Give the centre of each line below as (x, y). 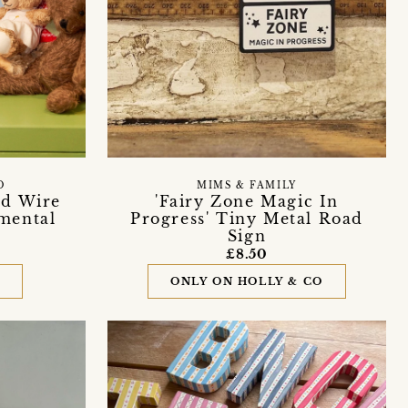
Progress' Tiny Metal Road (246, 218)
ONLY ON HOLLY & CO (247, 281)
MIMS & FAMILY (247, 185)
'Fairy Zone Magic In (246, 201)
